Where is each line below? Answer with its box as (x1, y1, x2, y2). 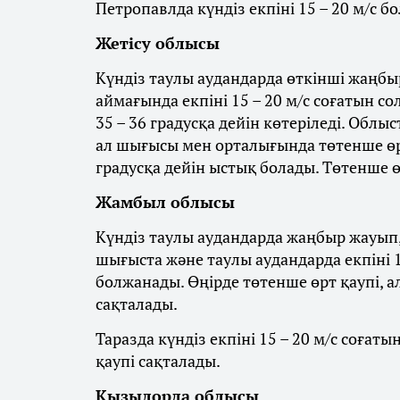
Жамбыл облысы (96, 191, 235, 213)
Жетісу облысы (96, 32, 220, 54)
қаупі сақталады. (96, 350, 221, 372)
